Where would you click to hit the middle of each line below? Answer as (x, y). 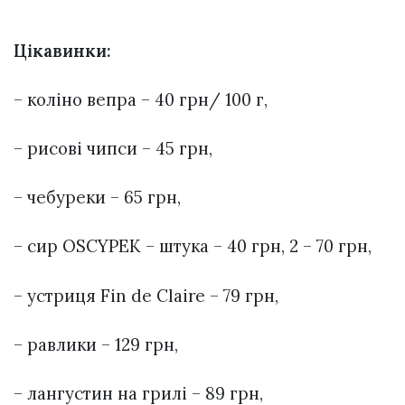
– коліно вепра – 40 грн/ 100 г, (141, 99)
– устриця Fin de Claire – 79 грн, (146, 295)
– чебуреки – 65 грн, (97, 198)
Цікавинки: (62, 50)
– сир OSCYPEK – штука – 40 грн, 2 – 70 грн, (193, 246)
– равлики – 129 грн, (96, 344)
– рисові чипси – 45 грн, (113, 148)
